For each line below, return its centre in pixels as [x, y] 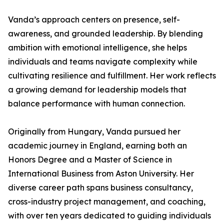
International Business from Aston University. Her [101, 173]
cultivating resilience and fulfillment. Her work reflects [112, 75]
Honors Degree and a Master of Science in [90, 159]
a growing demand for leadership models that [97, 89]
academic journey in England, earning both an [97, 145]
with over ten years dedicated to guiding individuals [109, 215]
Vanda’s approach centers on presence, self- [94, 19]
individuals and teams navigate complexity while [103, 61]
